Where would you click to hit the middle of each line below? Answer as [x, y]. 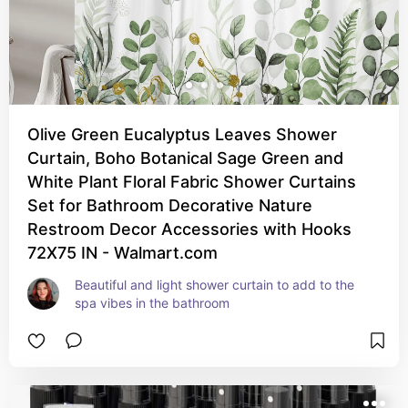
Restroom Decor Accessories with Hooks [189, 229]
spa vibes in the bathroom [152, 303]
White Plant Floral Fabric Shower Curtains [192, 182]
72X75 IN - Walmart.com [122, 253]
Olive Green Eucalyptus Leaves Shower [182, 134]
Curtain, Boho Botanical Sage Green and [185, 158]
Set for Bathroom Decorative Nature [170, 205]
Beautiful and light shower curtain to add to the [214, 285]
